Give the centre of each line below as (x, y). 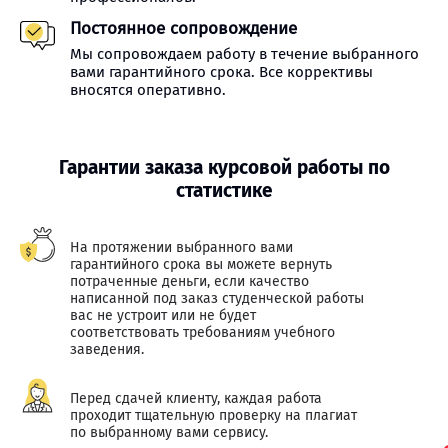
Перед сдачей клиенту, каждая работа (196, 398)
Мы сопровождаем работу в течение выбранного (244, 54)
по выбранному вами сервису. (169, 432)
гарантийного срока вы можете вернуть (201, 264)
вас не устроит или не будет (163, 315)
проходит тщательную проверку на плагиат (213, 415)
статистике (224, 190)
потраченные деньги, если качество (189, 281)
